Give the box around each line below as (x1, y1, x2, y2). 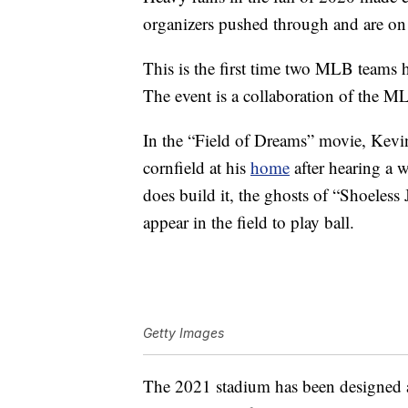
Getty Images (143, 325, 224, 342)
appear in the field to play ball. (143, 210, 354, 234)
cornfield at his (143, 156, 250, 179)
